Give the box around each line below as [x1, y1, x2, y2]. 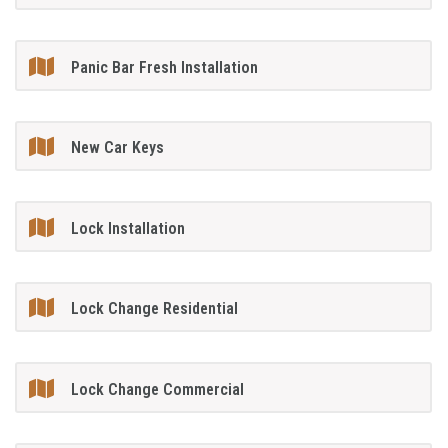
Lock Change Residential [71, 299, 239, 319]
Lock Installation [71, 218, 186, 238]
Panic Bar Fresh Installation [71, 57, 259, 77]
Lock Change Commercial [71, 379, 245, 399]
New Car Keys [71, 138, 165, 158]
